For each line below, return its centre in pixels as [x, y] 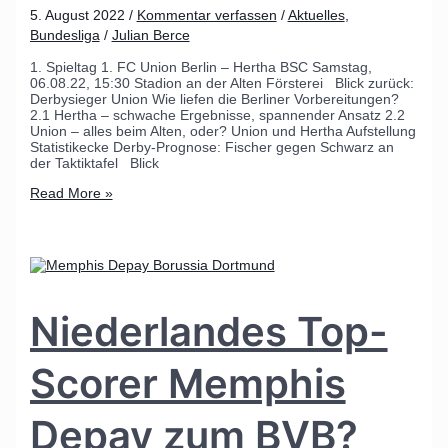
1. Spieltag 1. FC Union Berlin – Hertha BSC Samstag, [200, 66]
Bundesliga [64, 34]
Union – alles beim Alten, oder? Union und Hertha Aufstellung [222, 130]
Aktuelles [316, 14]
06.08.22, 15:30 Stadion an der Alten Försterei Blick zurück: [221, 82]
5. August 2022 [79, 14]
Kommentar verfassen [206, 14]
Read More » [71, 192]
